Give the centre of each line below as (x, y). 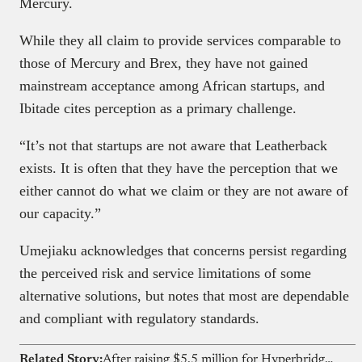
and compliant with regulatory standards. (139, 319)
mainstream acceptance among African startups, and (172, 86)
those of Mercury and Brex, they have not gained (164, 63)
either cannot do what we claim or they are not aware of (184, 191)
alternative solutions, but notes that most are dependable (184, 296)
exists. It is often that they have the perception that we (179, 168)
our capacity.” (60, 214)
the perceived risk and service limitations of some (165, 274)
